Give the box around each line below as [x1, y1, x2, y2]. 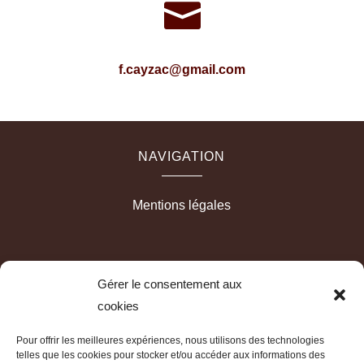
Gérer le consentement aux [97, 277, 242, 291]
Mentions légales [132, 197, 232, 212]
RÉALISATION [134, 268, 230, 283]
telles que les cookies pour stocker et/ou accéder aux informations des [16, 349, 325, 361]
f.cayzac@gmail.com [119, 62, 245, 76]
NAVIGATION [138, 149, 226, 163]
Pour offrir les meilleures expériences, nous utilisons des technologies [16, 335, 324, 346]
